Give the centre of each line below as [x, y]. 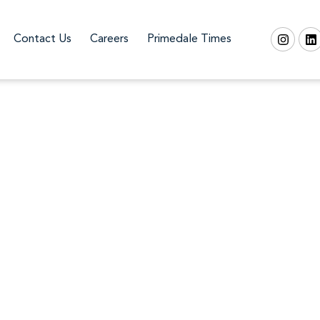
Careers [109, 40]
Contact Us [42, 40]
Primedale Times [189, 40]
